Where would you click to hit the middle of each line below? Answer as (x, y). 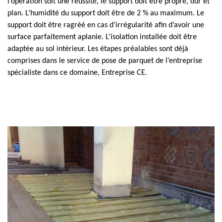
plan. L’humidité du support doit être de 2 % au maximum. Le (106, 13)
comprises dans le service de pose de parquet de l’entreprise (105, 61)
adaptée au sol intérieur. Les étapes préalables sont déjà (98, 49)
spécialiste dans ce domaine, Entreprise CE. (77, 73)
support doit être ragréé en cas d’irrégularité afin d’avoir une (106, 25)
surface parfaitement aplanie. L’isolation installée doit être (102, 37)
